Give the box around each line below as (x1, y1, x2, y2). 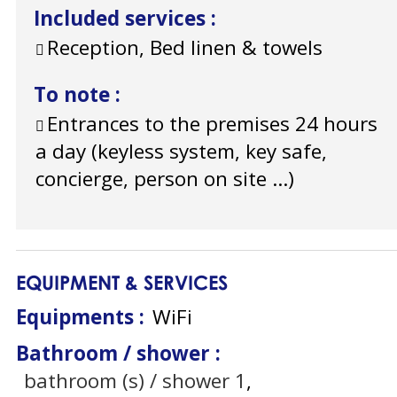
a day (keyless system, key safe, (35, 137, 327, 166)
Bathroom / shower (16, 339, 215, 368)
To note (34, 81, 115, 109)
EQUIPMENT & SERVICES (16, 270, 228, 295)
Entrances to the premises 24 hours (47, 110, 378, 138)
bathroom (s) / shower (23, 367, 230, 395)
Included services (34, 4, 211, 33)
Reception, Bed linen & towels (47, 34, 323, 62)
